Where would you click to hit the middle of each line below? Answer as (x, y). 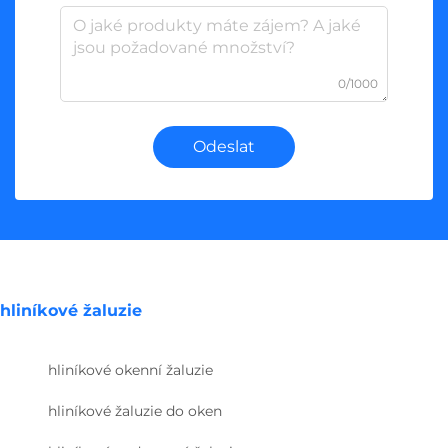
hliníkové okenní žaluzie (130, 369)
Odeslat (224, 146)
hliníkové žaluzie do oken (135, 410)
